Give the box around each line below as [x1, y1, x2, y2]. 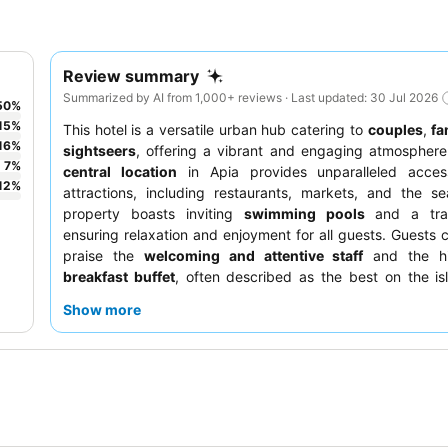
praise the [63, 246, 144, 264]
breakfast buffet [63, 267, 175, 285]
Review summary [63, 66, 199, 86]
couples [367, 120, 423, 138]
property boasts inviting [63, 204, 244, 222]
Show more [63, 300, 141, 318]
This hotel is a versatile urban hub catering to [63, 120, 368, 138]
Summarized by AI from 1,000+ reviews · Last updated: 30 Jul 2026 [63, 89, 438, 105]
